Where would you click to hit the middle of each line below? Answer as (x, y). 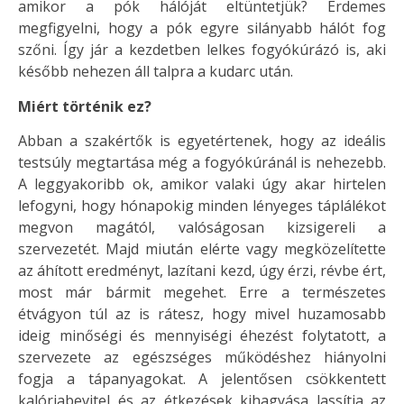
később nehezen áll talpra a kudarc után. (157, 72)
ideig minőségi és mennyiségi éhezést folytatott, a (202, 336)
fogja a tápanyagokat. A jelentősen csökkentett (202, 379)
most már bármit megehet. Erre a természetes (202, 293)
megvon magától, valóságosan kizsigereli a (202, 228)
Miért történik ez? (87, 106)
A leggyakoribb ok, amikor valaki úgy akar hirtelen (202, 184)
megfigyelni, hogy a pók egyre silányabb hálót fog (202, 28)
